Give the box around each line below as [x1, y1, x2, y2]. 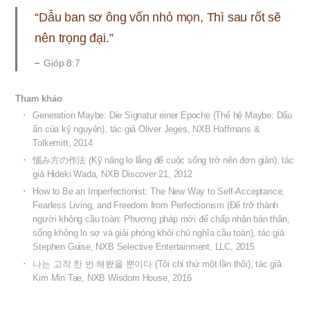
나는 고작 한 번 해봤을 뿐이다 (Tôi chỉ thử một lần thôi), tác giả [33, 258, 282, 269]
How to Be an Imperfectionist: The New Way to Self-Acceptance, [33, 185, 285, 197]
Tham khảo [15, 93, 62, 104]
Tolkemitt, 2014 [33, 137, 93, 148]
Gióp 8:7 [44, 57, 80, 69]
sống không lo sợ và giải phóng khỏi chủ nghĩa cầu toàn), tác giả [33, 227, 284, 238]
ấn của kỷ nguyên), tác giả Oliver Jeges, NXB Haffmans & [33, 123, 260, 134]
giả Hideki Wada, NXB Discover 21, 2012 [33, 168, 192, 179]
